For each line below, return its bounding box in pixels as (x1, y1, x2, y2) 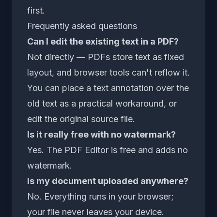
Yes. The (27, 144, 64, 155)
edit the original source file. (27, 113, 135, 124)
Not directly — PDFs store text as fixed (27, 51, 184, 62)
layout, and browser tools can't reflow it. (27, 67, 190, 77)
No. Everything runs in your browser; (27, 191, 174, 201)
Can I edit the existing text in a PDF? (27, 36, 179, 46)
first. (27, 5, 45, 15)
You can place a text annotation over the (27, 82, 189, 93)
